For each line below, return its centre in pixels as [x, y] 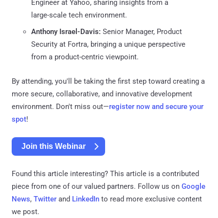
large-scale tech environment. [79, 15]
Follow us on [159, 186]
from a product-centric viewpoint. [85, 57]
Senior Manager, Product [141, 31]
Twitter [45, 199]
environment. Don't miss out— [60, 106]
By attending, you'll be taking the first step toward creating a [108, 81]
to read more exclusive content [151, 199]
